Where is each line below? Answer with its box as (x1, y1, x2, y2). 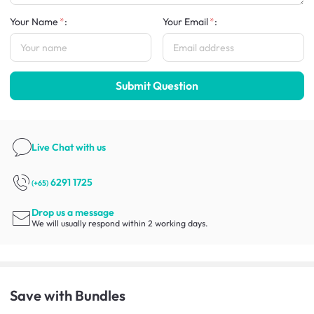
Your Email (163, 15, 208, 28)
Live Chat (32, 140, 76, 153)
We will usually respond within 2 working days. (32, 217, 209, 228)
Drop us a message (32, 205, 115, 219)
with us (76, 140, 107, 153)
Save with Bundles (10, 287, 125, 305)
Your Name (10, 15, 58, 28)
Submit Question (116, 78, 198, 93)
